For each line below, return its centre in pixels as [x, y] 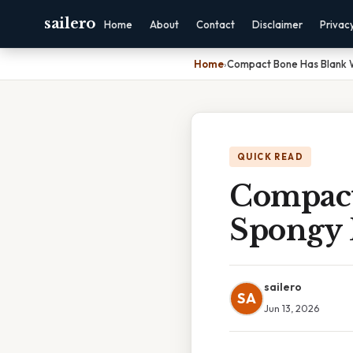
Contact [215, 24]
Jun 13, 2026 [292, 308]
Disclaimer [277, 24]
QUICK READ [270, 157]
